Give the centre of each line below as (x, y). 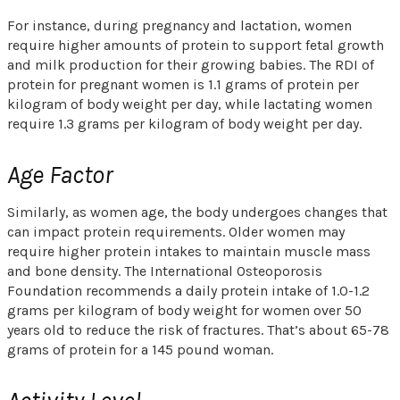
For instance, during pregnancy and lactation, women (179, 25)
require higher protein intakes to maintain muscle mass (189, 251)
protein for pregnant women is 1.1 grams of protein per (183, 84)
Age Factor (60, 174)
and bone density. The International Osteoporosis (165, 271)
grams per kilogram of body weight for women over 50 (184, 310)
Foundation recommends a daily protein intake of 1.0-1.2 (188, 290)
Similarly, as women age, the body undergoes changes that (197, 212)
